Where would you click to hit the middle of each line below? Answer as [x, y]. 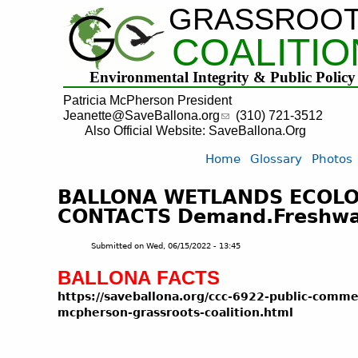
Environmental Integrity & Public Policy [222, 77]
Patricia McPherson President [147, 100]
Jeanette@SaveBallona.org [141, 115]
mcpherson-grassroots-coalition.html [175, 313]
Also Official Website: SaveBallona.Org [195, 130]
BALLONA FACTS [139, 278]
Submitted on [118, 246]
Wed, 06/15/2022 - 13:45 [193, 246]
